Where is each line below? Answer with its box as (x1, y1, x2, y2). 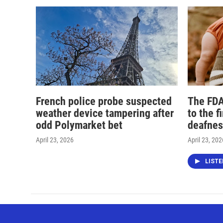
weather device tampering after (36, 107, 174, 119)
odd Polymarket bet (36, 118, 122, 131)
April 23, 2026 (36, 135, 74, 144)
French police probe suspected (36, 95, 172, 108)
